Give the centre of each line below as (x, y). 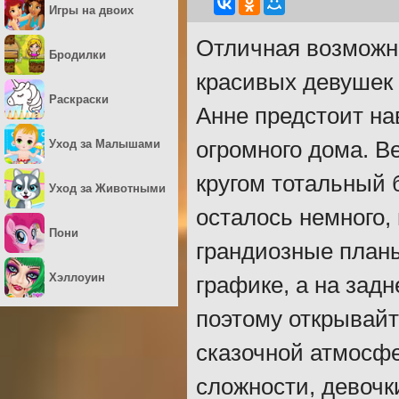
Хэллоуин (77, 277)
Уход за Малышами (105, 143)
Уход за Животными (107, 188)
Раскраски (79, 99)
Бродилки (77, 54)
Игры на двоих (91, 10)
